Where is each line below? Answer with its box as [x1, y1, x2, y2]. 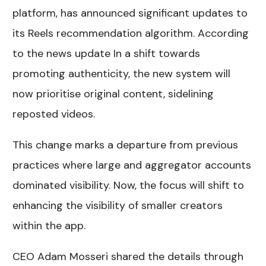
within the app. [12, 218, 86, 233]
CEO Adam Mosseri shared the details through [12, 249, 244, 264]
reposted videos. [12, 107, 96, 122]
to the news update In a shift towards [12, 46, 201, 61]
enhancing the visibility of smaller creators [12, 198, 223, 213]
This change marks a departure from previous [12, 138, 239, 153]
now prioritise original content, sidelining [12, 87, 214, 102]
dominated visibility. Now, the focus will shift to [12, 178, 245, 193]
